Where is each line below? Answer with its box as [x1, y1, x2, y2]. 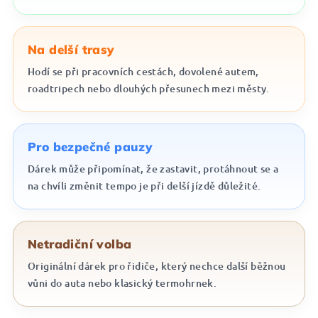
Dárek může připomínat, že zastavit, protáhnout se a [28, 162, 279, 175]
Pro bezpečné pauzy [28, 139, 153, 154]
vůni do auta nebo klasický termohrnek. [28, 276, 217, 290]
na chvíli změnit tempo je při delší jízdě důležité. [28, 179, 261, 192]
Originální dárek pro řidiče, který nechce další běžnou [28, 259, 286, 273]
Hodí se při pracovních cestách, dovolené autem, [28, 65, 259, 78]
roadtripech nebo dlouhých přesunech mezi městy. [28, 82, 270, 95]
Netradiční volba [28, 236, 132, 251]
